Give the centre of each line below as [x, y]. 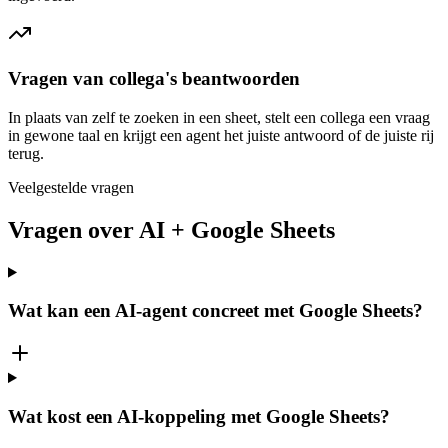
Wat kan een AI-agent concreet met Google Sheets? [215, 311]
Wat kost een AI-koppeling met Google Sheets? [199, 416]
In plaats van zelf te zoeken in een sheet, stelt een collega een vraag [219, 117]
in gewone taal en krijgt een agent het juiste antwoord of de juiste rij [221, 135]
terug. [26, 153]
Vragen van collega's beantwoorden [154, 79]
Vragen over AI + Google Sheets [171, 229]
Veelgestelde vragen [71, 187]
